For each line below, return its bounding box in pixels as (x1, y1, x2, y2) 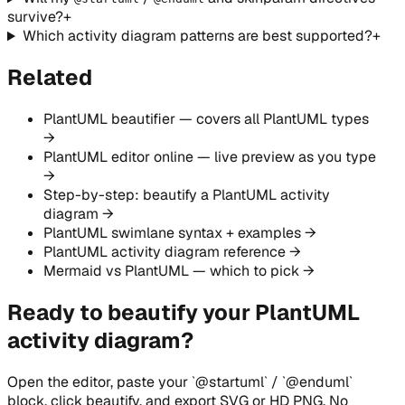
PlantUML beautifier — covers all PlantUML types (43, 109, 369, 129)
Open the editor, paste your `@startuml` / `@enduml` (7, 372, 353, 391)
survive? (7, 7, 63, 27)
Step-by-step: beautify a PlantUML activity (43, 185, 330, 205)
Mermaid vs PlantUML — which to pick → (43, 261, 315, 281)
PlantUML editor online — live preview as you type (43, 147, 376, 167)
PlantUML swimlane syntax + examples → (43, 223, 316, 243)
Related (7, 63, 92, 92)
